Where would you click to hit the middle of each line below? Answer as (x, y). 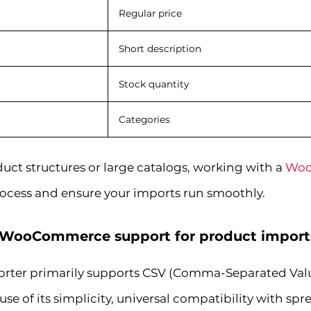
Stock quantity (153, 84)
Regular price (150, 13)
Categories (144, 119)
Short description (160, 48)
